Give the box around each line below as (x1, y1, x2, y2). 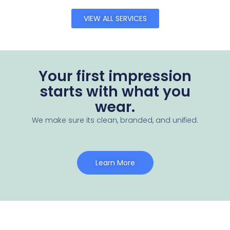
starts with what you (40, 81, 190, 102)
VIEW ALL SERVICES (83, 13, 147, 24)
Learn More (95, 158, 135, 168)
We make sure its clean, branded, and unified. (32, 114, 198, 125)
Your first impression (39, 66, 191, 86)
